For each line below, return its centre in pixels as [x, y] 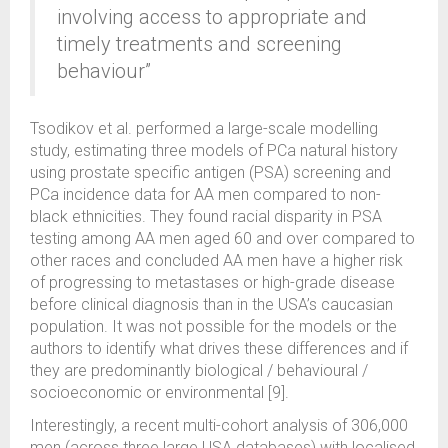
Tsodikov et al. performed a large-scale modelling [204, 128]
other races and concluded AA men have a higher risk [216, 260]
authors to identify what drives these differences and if [219, 348]
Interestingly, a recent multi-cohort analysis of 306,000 [219, 425]
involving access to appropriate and [212, 17]
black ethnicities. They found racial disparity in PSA [206, 216]
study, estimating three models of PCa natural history [214, 150]
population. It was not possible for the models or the [213, 326]
